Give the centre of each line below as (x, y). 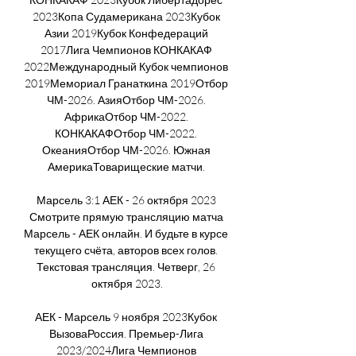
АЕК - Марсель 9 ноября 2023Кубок (126, 316)
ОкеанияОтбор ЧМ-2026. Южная (126, 149)
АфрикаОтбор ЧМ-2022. (126, 116)
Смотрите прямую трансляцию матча (126, 216)
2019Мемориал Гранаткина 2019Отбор (126, 83)
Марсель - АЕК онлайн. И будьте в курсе (126, 233)
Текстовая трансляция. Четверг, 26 (126, 266)
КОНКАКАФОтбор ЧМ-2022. (126, 133)
